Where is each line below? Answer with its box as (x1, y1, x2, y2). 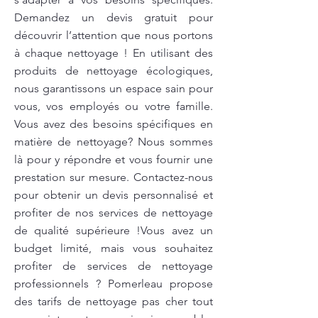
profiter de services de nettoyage (14, 259, 213, 273)
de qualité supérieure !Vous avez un (14, 224, 213, 237)
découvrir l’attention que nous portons (14, 28, 213, 42)
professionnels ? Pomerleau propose (14, 277, 213, 290)
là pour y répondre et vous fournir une (14, 153, 213, 166)
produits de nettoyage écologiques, (14, 64, 213, 77)
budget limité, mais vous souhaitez (14, 241, 213, 255)
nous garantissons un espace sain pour (14, 82, 213, 95)
